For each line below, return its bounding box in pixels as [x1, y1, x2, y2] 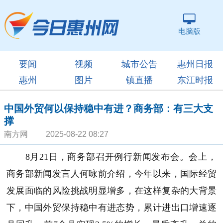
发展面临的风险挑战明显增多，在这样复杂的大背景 [6, 186, 217, 196]
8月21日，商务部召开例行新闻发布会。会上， [6, 152, 217, 162]
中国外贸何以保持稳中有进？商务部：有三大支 [4, 103, 213, 114]
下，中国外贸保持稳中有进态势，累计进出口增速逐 [6, 203, 217, 213]
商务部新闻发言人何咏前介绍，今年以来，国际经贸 [6, 169, 217, 179]
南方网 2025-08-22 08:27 [4, 130, 109, 138]
